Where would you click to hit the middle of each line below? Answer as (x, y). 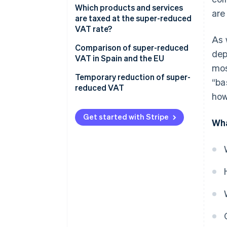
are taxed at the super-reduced (133, 18)
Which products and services (129, 8)
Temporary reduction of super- (133, 77)
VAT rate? (93, 29)
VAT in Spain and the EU (120, 58)
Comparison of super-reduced (132, 48)
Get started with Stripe (126, 117)
